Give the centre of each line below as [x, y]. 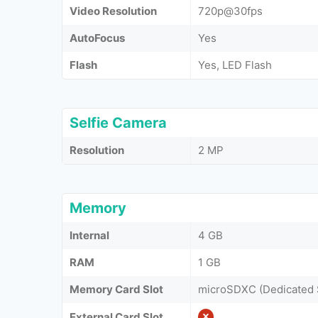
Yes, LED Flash [235, 65]
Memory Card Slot [116, 289]
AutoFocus [97, 38]
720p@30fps [230, 11]
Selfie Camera [118, 122]
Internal [89, 235]
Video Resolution [113, 11]
